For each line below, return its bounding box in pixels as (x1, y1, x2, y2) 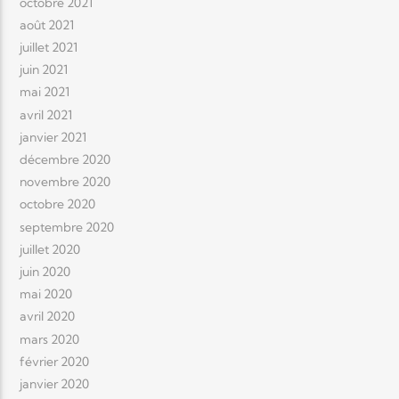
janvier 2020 (20, 375, 90, 392)
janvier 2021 (20, 128, 87, 145)
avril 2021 (20, 106, 73, 123)
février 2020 (20, 353, 90, 370)
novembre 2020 (20, 174, 111, 191)
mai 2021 (20, 84, 70, 101)
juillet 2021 (20, 39, 78, 56)
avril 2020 (20, 308, 76, 325)
